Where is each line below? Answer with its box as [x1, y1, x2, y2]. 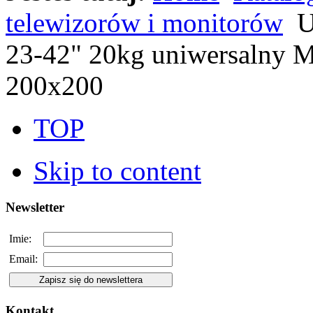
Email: [9, 252, 38, 265]
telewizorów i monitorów [6, 8, 283, 38]
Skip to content [34, 156, 201, 187]
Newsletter [6, 199, 64, 214]
